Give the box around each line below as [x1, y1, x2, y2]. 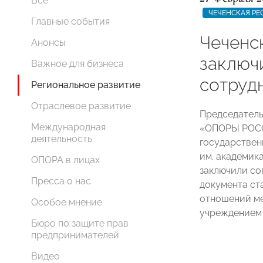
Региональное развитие [31, 79, 140, 90]
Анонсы [31, 37, 66, 48]
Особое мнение [31, 197, 102, 208]
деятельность [31, 133, 92, 144]
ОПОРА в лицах [31, 154, 100, 166]
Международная [31, 122, 106, 133]
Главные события [31, 16, 110, 27]
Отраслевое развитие [31, 100, 131, 112]
